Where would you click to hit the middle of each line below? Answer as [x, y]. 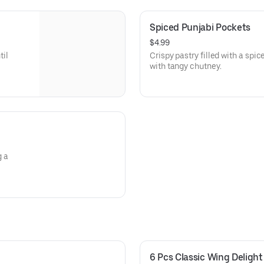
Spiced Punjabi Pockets [200, 27]
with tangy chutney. [186, 66]
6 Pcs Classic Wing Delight [206, 257]
